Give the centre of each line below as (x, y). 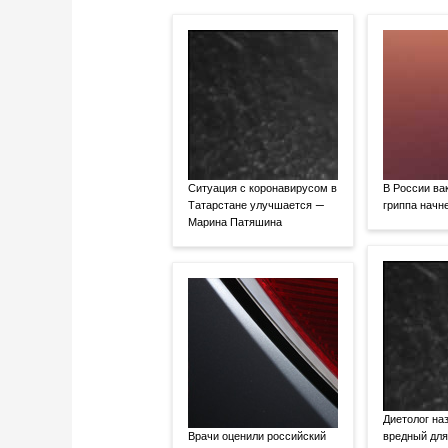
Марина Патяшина (235, 222)
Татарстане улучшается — (257, 205)
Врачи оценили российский (257, 436)
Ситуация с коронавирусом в (263, 188)
